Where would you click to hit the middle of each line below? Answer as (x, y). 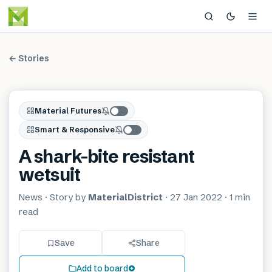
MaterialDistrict (125, 197)
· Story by (64, 197)
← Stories (29, 58)
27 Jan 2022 (196, 197)
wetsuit (49, 175)
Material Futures (68, 110)
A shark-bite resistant (107, 156)
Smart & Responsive (75, 129)
